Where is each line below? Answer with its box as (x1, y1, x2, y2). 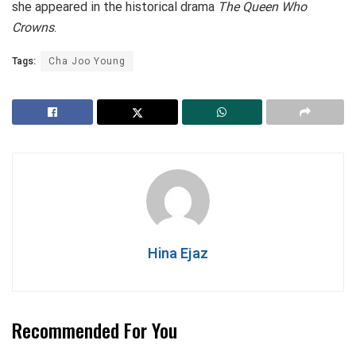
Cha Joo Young (48, 53, 126, 68)
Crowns (12, 19, 54, 35)
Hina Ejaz (148, 242, 208, 265)
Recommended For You (12, 315, 177, 344)
